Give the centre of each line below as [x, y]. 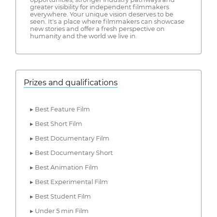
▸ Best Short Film [56, 124]
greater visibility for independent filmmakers [99, 7]
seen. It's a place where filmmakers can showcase [107, 22]
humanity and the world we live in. [83, 36]
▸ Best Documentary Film [70, 139]
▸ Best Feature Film [60, 109]
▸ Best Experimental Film [69, 182]
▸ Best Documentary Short [71, 153]
